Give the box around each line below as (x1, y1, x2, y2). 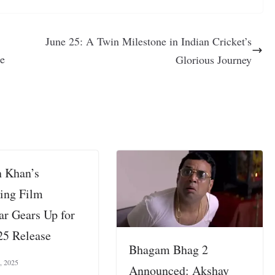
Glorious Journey (176, 52, 252, 67)
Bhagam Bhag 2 (129, 241, 209, 258)
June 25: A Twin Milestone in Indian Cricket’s (45, 33, 252, 48)
